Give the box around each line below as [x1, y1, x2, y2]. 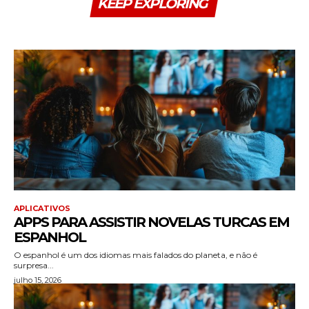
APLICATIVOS [14, 203, 70, 213]
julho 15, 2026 [14, 275, 61, 285]
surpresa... [14, 259, 54, 270]
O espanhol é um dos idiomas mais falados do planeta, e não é [14, 249, 257, 260]
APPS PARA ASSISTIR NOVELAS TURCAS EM [14, 213, 289, 230]
